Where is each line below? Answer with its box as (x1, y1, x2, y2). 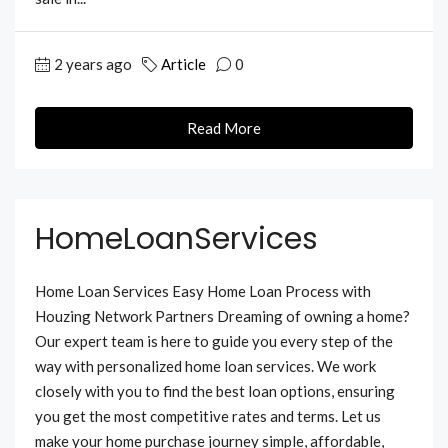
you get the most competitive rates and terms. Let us (35, 407, 381, 426)
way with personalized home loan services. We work (35, 357, 376, 376)
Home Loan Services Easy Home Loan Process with (35, 282, 371, 301)
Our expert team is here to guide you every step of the (35, 332, 393, 351)
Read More (187, 119, 261, 138)
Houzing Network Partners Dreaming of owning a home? (35, 307, 410, 326)
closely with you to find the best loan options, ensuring (35, 382, 395, 401)
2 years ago (54, 55, 132, 74)
